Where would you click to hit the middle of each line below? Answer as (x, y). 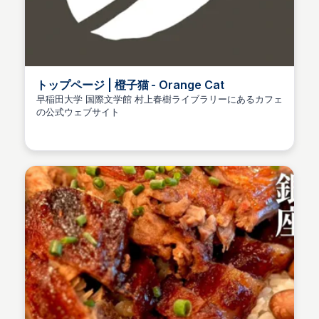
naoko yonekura (108, 124)
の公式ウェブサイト (78, 112)
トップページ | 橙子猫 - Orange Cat (130, 85)
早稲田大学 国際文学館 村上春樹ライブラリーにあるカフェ (159, 99)
